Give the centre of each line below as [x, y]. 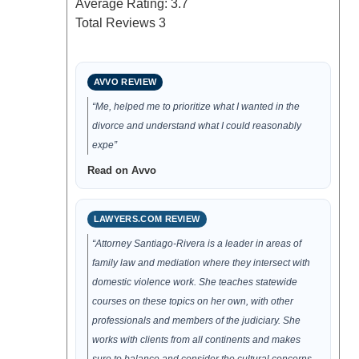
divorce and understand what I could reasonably [196, 126]
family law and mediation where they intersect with [201, 263]
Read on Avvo [121, 170]
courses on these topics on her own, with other [192, 301]
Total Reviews [117, 23]
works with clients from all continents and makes [196, 340]
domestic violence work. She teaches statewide [194, 282]
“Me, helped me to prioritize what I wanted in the [196, 107]
